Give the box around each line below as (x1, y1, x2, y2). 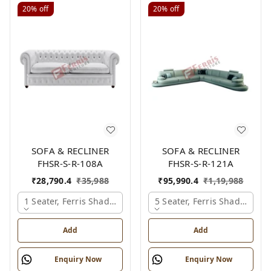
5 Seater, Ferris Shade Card (155, 195, 267, 207)
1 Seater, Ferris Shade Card (24, 195, 137, 207)
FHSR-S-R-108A (37, 157, 103, 169)
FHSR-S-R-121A (168, 157, 234, 169)
